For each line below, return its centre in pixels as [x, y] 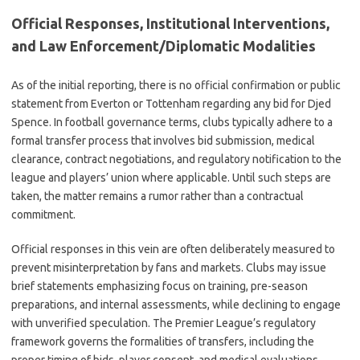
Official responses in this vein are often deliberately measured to [173, 249]
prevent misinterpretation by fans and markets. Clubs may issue [169, 268]
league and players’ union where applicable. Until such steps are [171, 178]
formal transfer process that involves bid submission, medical [163, 141]
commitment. [43, 215]
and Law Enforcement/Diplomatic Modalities [164, 46]
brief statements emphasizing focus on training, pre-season [160, 286]
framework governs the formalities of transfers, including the [163, 342]
